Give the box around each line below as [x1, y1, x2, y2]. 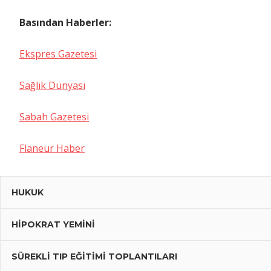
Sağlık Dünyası [19, 79, 85, 93]
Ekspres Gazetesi [19, 47, 97, 61]
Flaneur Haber [19, 142, 85, 155]
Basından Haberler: [19, 16, 111, 30]
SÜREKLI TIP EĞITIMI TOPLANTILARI [11, 251, 177, 263]
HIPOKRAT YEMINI [11, 219, 95, 230]
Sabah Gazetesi [19, 110, 89, 124]
